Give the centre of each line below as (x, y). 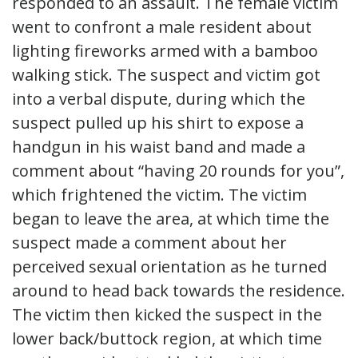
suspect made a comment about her (149, 242)
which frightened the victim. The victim (159, 194)
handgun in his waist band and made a (159, 146)
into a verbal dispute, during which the (159, 98)
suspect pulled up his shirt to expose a (158, 122)
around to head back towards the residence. (179, 290)
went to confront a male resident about (162, 26)
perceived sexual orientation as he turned (169, 266)
